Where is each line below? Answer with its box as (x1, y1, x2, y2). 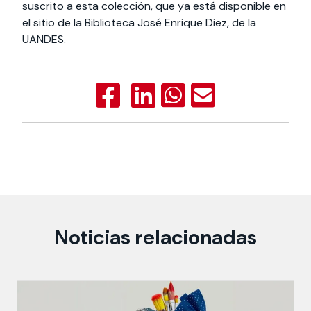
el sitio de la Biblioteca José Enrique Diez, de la (22, 15, 256, 30)
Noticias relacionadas (54, 224, 257, 251)
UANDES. (22, 31, 66, 47)
